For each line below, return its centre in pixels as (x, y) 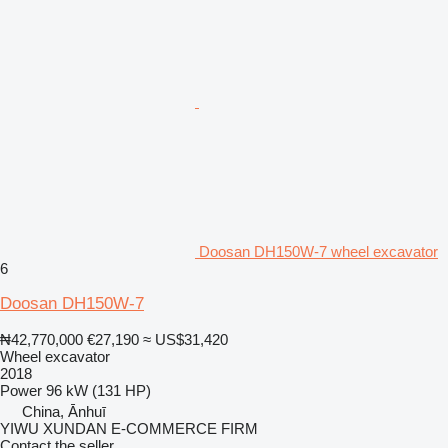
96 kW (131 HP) (98, 390)
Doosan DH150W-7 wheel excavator (318, 251)
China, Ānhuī (64, 411)
